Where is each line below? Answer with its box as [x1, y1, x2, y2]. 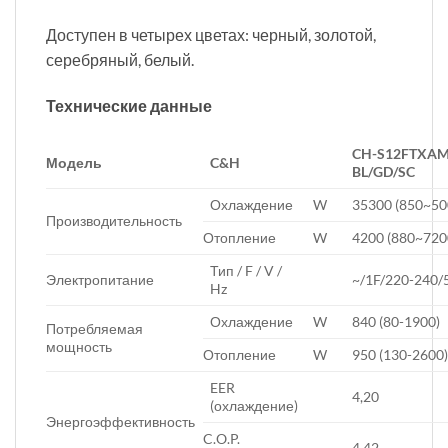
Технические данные [46, 95, 212, 115]
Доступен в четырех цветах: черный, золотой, [46, 24, 376, 44]
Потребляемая [46, 320, 143, 338]
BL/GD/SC [352, 163, 416, 181]
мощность [46, 338, 112, 356]
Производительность [46, 212, 182, 230]
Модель [46, 154, 102, 172]
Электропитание [46, 271, 154, 289]
